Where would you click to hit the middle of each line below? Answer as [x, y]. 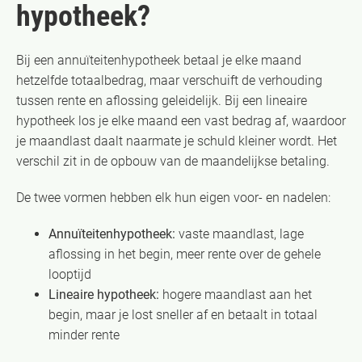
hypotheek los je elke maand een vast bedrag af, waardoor [181, 120]
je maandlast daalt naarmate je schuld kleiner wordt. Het [177, 141]
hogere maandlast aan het [236, 294]
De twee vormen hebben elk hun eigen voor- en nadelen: [173, 197]
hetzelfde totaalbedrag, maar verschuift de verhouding [169, 80]
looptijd [70, 274]
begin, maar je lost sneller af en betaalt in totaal [183, 314]
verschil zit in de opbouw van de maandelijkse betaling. [173, 161]
